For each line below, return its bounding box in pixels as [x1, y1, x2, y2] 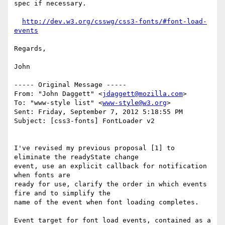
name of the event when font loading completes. [14, 198, 199, 206]
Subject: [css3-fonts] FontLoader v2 [14, 117, 155, 125]
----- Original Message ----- [14, 81, 127, 89]
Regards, [14, 45, 46, 53]
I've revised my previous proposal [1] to [14, 144, 175, 152]
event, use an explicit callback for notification [14, 162, 207, 170]
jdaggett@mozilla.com [102, 90, 183, 98]
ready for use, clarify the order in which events [14, 180, 207, 188]
